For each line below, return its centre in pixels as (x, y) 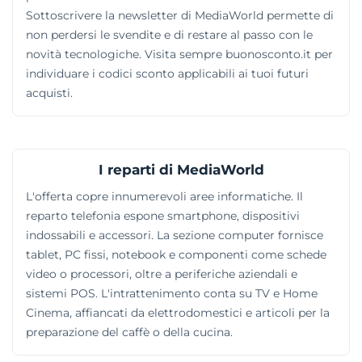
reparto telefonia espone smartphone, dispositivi (163, 215)
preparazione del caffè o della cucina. (129, 332)
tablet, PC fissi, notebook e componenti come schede (176, 254)
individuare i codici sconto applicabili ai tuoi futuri (167, 73)
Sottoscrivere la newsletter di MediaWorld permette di (180, 15)
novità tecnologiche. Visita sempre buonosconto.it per (179, 54)
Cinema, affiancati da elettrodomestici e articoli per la (178, 312)
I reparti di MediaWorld (181, 169)
